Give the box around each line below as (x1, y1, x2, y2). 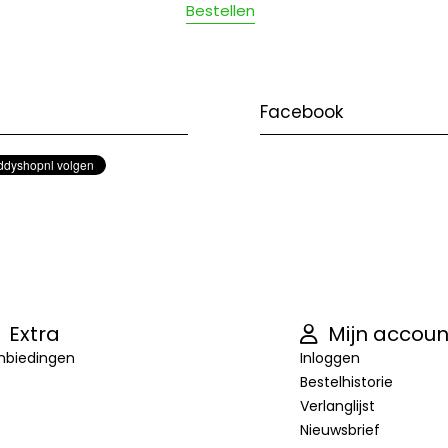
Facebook (260, 99, 343, 124)
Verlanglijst (299, 395, 375, 416)
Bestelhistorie (299, 371, 393, 392)
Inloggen (299, 347, 360, 368)
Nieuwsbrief (299, 419, 380, 440)
